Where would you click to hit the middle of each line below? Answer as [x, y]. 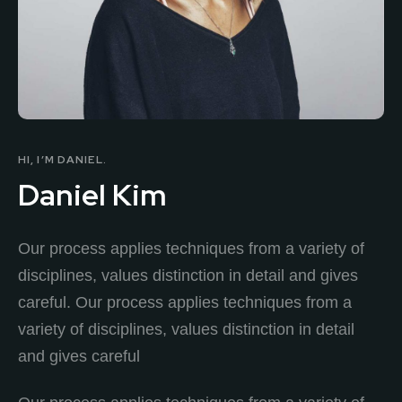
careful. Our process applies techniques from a [185, 302]
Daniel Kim [92, 195]
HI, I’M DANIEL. [62, 160]
